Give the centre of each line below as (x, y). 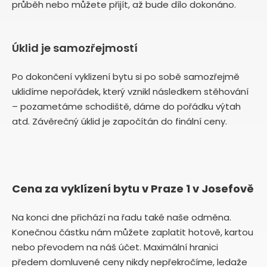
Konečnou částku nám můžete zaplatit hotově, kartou (133, 232)
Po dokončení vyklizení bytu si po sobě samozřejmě (126, 76)
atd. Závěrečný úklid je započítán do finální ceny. (119, 121)
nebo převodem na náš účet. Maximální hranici (115, 247)
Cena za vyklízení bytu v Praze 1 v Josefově (133, 188)
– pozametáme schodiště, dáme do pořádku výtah (126, 106)
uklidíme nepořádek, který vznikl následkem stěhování (130, 91)
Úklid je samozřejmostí (75, 48)
